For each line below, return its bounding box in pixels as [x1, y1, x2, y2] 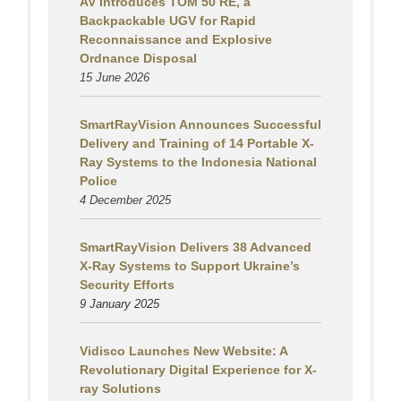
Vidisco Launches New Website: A [80, 344, 287, 359]
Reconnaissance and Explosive [80, 32, 272, 47]
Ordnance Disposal [80, 51, 197, 66]
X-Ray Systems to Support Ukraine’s [80, 259, 300, 274]
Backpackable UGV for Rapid [80, 13, 256, 29]
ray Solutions [80, 381, 161, 397]
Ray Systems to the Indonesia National [80, 155, 317, 170]
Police [80, 174, 117, 189]
